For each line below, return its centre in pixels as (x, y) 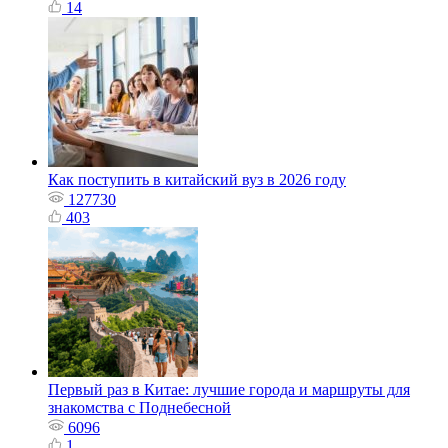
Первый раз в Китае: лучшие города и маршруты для (229, 390)
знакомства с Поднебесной (139, 408)
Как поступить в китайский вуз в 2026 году (197, 180)
